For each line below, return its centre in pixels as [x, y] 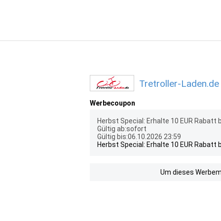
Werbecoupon [112, 103]
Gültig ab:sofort [122, 129]
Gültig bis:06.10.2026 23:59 [139, 137]
